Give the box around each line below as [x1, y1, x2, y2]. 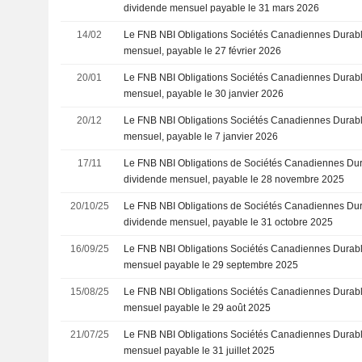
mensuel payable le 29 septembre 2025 [124, 259, 299, 271]
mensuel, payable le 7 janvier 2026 [124, 130, 279, 142]
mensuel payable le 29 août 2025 [124, 301, 271, 314]
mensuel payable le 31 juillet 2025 [124, 344, 276, 356]
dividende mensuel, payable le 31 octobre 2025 [124, 216, 334, 228]
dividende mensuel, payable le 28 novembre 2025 [124, 173, 345, 185]
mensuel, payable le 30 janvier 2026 [124, 87, 284, 99]
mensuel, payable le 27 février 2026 [124, 44, 282, 57]
